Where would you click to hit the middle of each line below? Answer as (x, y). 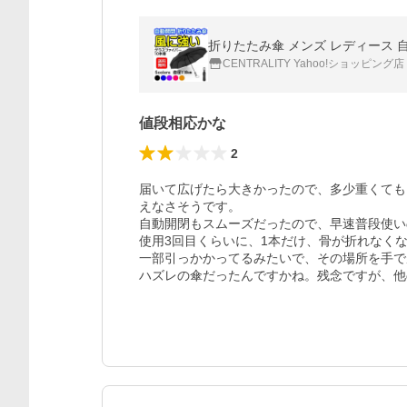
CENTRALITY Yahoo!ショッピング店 (313, 64)
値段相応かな (183, 123)
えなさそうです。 (190, 206)
